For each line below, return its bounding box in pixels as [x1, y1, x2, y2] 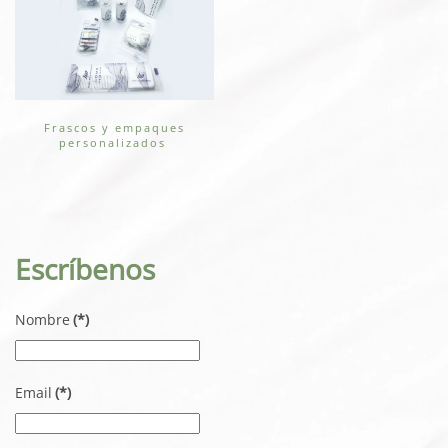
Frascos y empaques [44, 119, 185, 135]
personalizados [58, 134, 171, 150]
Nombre [15, 309, 70, 329]
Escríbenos [15, 249, 155, 288]
